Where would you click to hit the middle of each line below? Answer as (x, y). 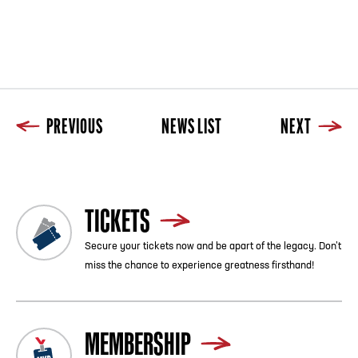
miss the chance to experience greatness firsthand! (199, 265)
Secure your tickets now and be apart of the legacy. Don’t (213, 246)
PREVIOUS (74, 128)
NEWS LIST (192, 128)
